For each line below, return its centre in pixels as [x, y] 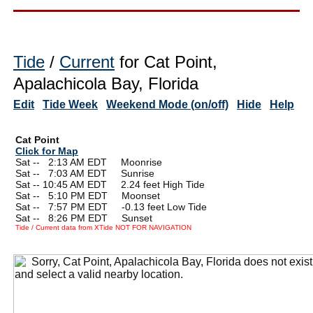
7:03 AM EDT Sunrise [101, 173]
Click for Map [47, 151]
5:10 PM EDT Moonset [104, 195]
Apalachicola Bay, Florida [106, 83]
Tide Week [70, 104]
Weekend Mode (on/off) [167, 104]
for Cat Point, [166, 61]
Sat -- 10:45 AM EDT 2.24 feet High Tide [110, 184]
